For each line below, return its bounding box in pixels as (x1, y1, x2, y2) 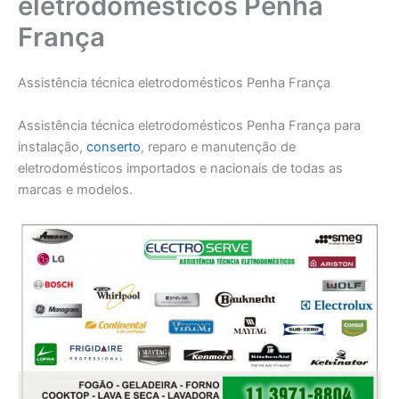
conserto (86, 138, 141, 155)
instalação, (18, 138, 86, 155)
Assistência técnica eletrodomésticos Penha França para (18, 117, 361, 134)
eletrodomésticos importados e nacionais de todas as (18, 159, 343, 176)
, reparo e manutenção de (141, 138, 296, 155)
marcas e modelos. (18, 181, 133, 198)
